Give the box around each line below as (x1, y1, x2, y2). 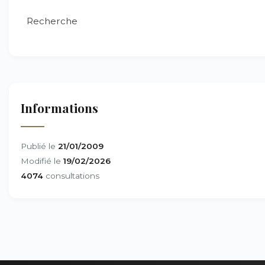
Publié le (21, 141, 58, 151)
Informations (21, 99, 98, 116)
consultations (43, 171, 99, 180)
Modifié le (21, 156, 63, 166)
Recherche (27, 15, 77, 27)
